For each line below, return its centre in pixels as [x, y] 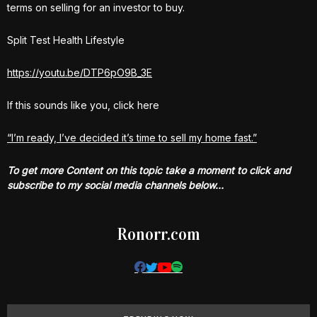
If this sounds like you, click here [83, 105]
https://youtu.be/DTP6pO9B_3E [80, 73]
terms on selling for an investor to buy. [96, 7]
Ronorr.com [158, 234]
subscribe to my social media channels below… [115, 185]
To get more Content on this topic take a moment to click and [149, 170]
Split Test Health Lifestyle [66, 40]
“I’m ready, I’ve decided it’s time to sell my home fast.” [132, 138]
